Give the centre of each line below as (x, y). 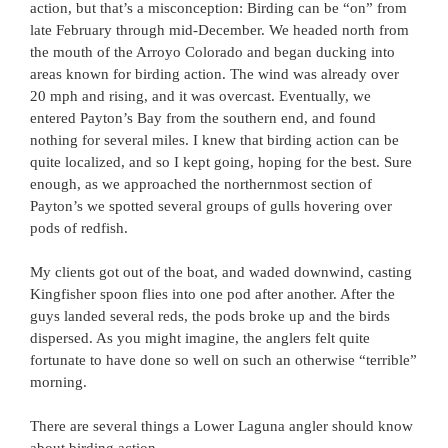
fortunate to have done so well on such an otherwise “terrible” (223, 360)
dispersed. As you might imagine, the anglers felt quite (200, 338)
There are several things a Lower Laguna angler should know (221, 426)
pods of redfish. (79, 228)
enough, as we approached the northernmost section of (201, 184)
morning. (58, 382)
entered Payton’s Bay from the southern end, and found (203, 118)
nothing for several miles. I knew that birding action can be (214, 140)
